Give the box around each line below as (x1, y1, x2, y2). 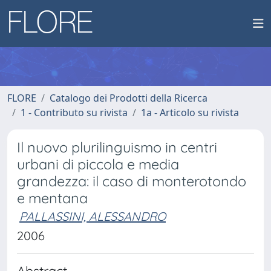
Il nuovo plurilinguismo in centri (17, 139, 217, 156)
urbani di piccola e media (17, 155, 179, 173)
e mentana (17, 189, 88, 207)
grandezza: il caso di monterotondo (17, 172, 246, 190)
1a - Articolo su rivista (141, 106, 239, 119)
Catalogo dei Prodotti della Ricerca (50, 91, 207, 105)
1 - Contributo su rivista (21, 106, 128, 119)
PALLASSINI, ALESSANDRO (19, 209, 166, 224)
